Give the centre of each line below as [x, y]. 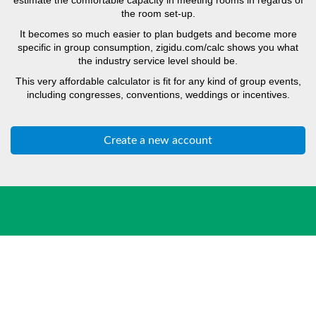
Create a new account [158, 140]
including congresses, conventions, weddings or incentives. [158, 94]
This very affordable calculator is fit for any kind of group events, [158, 81]
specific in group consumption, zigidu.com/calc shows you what [158, 47]
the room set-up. [158, 13]
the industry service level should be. [158, 60]
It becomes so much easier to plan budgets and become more [158, 34]
